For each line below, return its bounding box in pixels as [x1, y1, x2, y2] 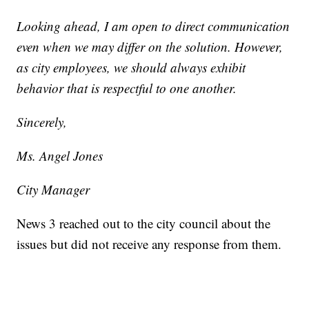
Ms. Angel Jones [17, 146, 103, 164]
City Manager [17, 180, 90, 198]
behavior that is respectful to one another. [17, 79, 237, 97]
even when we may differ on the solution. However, [17, 37, 283, 55]
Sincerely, [17, 112, 68, 130]
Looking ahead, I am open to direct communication [17, 17, 290, 34]
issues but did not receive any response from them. [17, 235, 282, 252]
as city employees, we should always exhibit [17, 58, 246, 76]
